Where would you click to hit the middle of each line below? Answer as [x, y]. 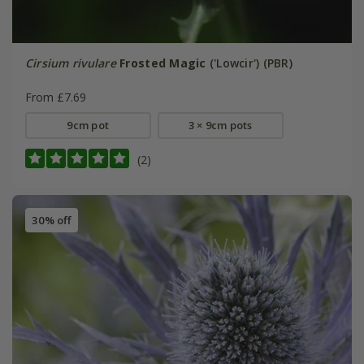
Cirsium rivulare [70, 63]
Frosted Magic [163, 63]
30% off [51, 221]
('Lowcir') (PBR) [249, 63]
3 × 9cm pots [220, 125]
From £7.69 [55, 97]
